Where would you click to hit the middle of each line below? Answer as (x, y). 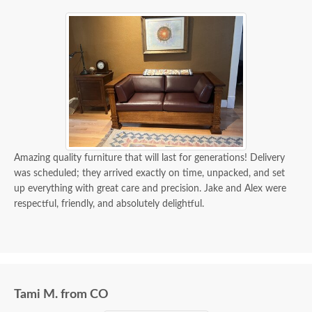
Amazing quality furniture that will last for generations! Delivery (149, 158)
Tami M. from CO (61, 294)
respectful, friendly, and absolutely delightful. (109, 204)
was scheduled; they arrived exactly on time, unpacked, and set (149, 173)
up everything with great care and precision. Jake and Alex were (150, 188)
